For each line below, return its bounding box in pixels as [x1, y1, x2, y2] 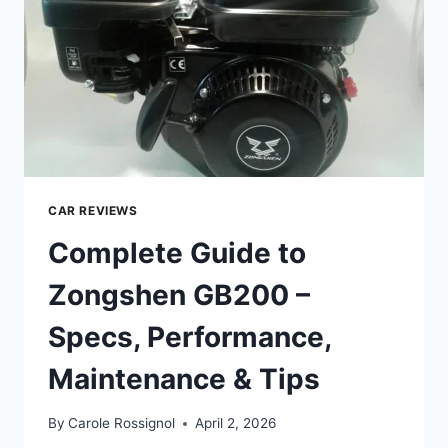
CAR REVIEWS [48, 202, 138, 218]
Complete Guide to [48, 235, 306, 270]
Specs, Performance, [48, 319, 331, 354]
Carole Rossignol [68, 415, 176, 432]
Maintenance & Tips [48, 361, 320, 396]
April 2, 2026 [195, 415, 277, 432]
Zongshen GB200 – [48, 277, 310, 312]
